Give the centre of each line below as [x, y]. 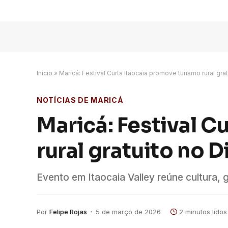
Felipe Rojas [68, 211]
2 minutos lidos [203, 211]
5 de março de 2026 [128, 211]
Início [45, 73]
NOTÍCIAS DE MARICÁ [80, 100]
